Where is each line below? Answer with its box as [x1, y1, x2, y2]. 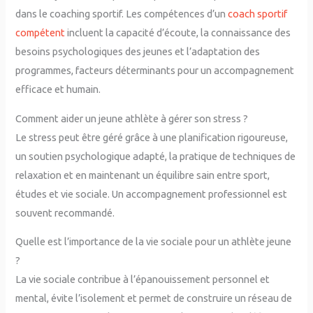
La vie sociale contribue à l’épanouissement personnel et [15, 273, 270, 286]
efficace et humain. [15, 83, 101, 96]
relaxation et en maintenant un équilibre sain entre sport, [15, 168, 270, 181]
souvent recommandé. [15, 206, 115, 219]
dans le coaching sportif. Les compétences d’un [15, 8, 228, 20]
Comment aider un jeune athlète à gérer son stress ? [15, 112, 249, 124]
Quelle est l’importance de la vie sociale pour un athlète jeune [15, 235, 292, 248]
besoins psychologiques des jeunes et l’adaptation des [15, 45, 261, 58]
